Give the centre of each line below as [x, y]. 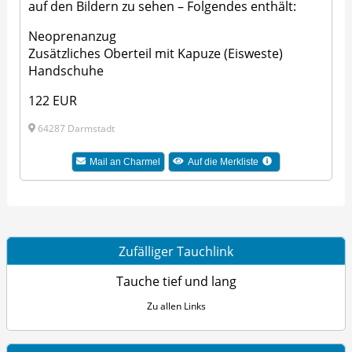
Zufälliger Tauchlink [176, 251]
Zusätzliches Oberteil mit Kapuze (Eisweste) [156, 54]
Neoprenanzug [73, 37]
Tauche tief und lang [176, 281]
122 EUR [53, 101]
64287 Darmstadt [75, 129]
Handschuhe [66, 71]
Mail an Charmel [125, 162]
